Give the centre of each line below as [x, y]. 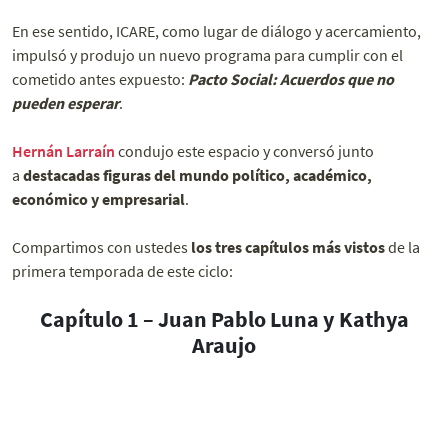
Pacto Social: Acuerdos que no [291, 79]
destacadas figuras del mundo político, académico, [197, 175]
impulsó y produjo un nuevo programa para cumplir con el [207, 55]
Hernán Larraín [63, 151]
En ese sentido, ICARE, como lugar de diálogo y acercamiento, [216, 31]
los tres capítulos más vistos [288, 247]
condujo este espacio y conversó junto [244, 151]
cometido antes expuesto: [100, 79]
